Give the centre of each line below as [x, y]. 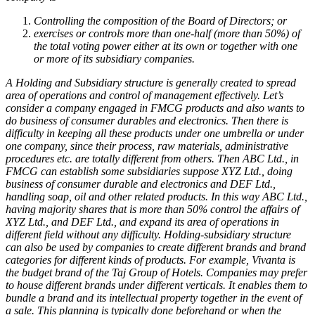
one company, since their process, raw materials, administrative [147, 146]
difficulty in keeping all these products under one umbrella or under [155, 133]
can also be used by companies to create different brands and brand [156, 247]
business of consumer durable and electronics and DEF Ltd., [141, 184]
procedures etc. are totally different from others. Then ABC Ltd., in [152, 158]
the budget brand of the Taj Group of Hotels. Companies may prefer [156, 272]
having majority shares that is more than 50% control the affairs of [153, 209]
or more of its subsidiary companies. [114, 58]
